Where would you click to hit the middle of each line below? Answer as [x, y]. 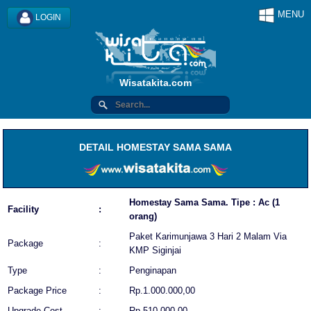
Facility [23, 209]
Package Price [37, 290]
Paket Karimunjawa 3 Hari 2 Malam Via [208, 236]
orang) [143, 216]
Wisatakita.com [155, 83]
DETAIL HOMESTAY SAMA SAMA [155, 148]
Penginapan [153, 270]
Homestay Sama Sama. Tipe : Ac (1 [204, 202]
